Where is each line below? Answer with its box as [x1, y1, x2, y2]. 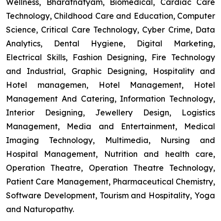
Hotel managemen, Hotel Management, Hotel [6, 80, 215, 90]
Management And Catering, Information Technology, [6, 94, 215, 104]
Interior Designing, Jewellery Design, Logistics [6, 108, 215, 118]
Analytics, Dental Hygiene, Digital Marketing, [6, 38, 215, 49]
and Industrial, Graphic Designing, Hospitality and [6, 66, 215, 76]
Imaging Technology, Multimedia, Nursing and [6, 135, 215, 146]
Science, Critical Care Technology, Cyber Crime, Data [6, 25, 215, 35]
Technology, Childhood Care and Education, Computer [6, 11, 215, 21]
